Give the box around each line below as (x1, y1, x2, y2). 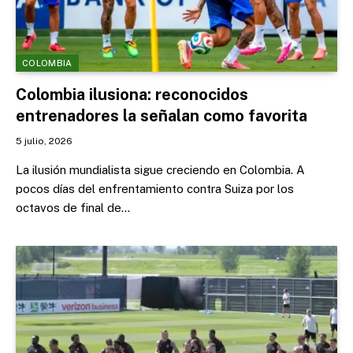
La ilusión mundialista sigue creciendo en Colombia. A (16, 162, 305, 176)
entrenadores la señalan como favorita (16, 106, 307, 125)
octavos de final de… (16, 200, 130, 214)
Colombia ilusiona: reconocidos (16, 84, 248, 104)
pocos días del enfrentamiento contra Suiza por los (16, 181, 294, 195)
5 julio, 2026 (16, 135, 72, 147)
